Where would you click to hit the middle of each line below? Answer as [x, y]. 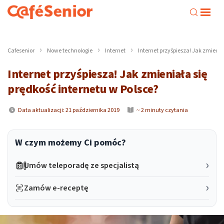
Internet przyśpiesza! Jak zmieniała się [107, 74]
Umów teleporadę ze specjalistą [82, 165]
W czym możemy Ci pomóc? [70, 143]
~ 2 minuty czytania [162, 110]
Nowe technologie [70, 51]
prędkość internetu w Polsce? [83, 89]
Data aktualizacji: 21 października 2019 [68, 110]
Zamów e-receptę [56, 188]
